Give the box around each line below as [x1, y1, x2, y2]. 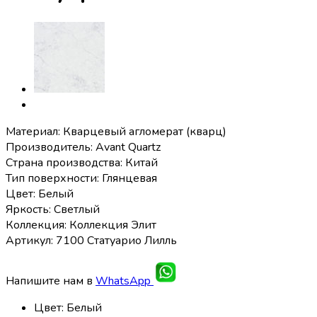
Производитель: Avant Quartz [6, 139, 161, 155]
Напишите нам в [6, 272, 96, 289]
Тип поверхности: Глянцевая [6, 170, 157, 186]
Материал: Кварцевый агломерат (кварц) [6, 123, 226, 139]
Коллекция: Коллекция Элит [6, 217, 156, 233]
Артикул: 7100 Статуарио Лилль [6, 232, 177, 248]
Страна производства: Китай [6, 154, 158, 171]
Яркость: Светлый [6, 201, 100, 217]
